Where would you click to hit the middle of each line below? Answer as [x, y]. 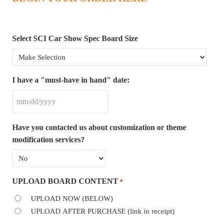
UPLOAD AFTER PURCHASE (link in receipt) [102, 211]
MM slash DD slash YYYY [58, 107]
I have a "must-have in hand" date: [71, 80]
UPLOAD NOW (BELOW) [72, 198]
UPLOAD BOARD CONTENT [65, 181]
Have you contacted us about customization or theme [99, 128]
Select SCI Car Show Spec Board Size [75, 39]
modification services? [48, 140]
